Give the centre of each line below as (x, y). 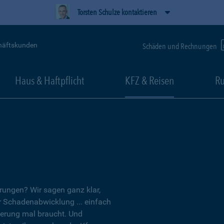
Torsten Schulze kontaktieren (117, 12)
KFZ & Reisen (149, 80)
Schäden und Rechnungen (180, 46)
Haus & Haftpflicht (49, 80)
